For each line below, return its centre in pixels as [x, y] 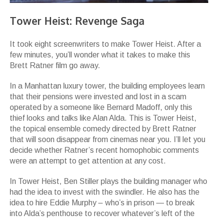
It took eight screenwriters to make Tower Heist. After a [105, 44]
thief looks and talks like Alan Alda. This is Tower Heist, [103, 118]
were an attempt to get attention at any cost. [88, 161]
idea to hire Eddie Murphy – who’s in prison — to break [102, 203]
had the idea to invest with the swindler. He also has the [105, 192]
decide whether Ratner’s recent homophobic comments [104, 150]
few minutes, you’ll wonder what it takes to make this [100, 55]
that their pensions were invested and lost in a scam [98, 97]
